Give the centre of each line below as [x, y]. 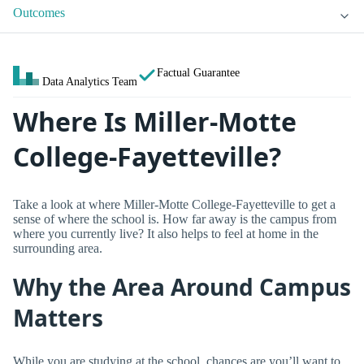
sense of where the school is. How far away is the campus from [175, 219]
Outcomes [39, 13]
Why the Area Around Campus [182, 287]
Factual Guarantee [198, 73]
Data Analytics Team [90, 82]
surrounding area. [58, 248]
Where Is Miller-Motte [155, 122]
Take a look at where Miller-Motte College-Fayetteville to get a [174, 204]
